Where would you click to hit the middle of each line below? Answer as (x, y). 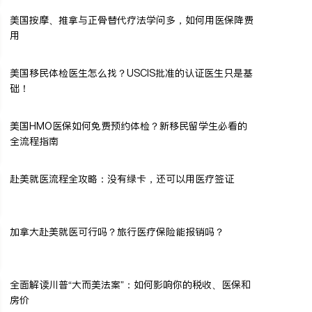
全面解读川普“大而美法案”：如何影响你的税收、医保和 (130, 284)
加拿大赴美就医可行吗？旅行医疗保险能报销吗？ (117, 232)
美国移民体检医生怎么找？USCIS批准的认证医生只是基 (131, 73)
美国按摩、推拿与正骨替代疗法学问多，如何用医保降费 (132, 20)
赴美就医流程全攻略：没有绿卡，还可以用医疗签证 (122, 179)
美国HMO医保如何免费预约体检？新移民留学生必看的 (128, 126)
